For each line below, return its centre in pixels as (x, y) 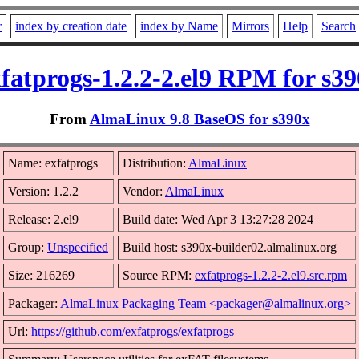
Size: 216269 (41, 275)
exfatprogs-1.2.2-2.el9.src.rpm (271, 275)
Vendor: (144, 191)
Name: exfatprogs (53, 163)
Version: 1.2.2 (43, 191)
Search (339, 26)
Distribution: (155, 163)
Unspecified (78, 247)
